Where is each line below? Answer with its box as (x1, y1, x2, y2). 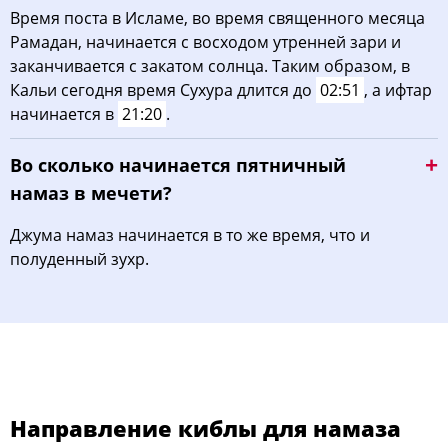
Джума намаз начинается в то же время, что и (10, 224, 370, 246)
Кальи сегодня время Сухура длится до (10, 79, 316, 101)
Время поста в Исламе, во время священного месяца (10, 7, 425, 29)
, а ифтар (364, 79, 432, 101)
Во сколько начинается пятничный (10, 153, 346, 177)
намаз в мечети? (10, 181, 172, 205)
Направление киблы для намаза (10, 413, 401, 443)
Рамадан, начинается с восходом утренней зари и (10, 31, 401, 53)
